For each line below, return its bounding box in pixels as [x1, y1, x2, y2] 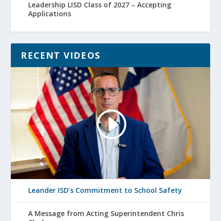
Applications [28, 9, 72, 19]
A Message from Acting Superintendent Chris [28, 208, 184, 218]
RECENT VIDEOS [21, 49, 101, 62]
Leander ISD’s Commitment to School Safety [28, 185, 183, 195]
